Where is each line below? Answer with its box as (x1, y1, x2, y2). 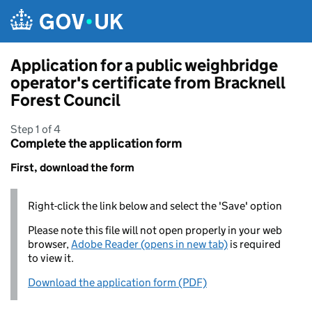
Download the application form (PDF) (28, 276, 207, 289)
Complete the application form (10, 136, 182, 151)
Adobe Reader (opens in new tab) (71, 237, 228, 251)
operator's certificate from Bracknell (10, 72, 285, 93)
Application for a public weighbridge (10, 55, 278, 75)
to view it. (28, 251, 74, 265)
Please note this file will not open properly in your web (28, 224, 282, 237)
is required (228, 237, 281, 251)
